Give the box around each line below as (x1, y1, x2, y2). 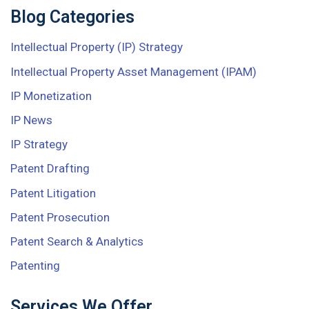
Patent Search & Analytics (10, 234, 143, 248)
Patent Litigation (10, 186, 96, 200)
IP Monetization (10, 88, 92, 103)
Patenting (10, 259, 60, 273)
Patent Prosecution (10, 210, 110, 224)
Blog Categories (10, 7, 134, 28)
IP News (10, 113, 52, 127)
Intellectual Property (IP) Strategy (10, 40, 183, 54)
